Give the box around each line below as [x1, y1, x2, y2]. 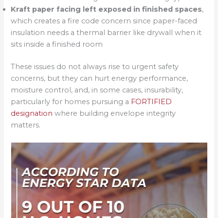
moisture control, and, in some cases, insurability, [11, 86, 183, 95]
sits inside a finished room [11, 40, 103, 49]
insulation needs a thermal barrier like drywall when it [11, 28, 202, 37]
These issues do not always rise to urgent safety [11, 62, 179, 72]
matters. [11, 121, 41, 130]
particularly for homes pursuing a [11, 97, 131, 107]
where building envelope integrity [53, 109, 176, 118]
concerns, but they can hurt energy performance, [11, 74, 188, 83]
